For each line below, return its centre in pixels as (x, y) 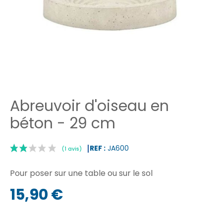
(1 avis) (85, 214)
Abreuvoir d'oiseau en (89, 106)
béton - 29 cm (63, 123)
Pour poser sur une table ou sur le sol (81, 173)
